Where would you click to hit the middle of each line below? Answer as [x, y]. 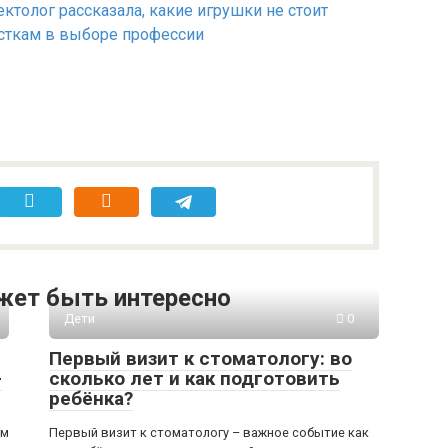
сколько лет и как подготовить [194, 378]
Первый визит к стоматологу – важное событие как [209, 432]
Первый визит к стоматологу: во [200, 358]
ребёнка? [91, 398]
